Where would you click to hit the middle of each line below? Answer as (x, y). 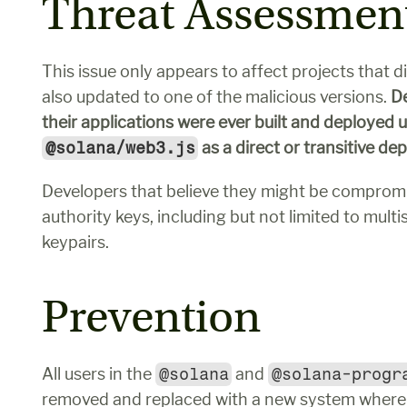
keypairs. (75, 242)
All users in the (99, 374)
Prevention (151, 318)
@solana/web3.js (120, 148)
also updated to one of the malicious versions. (216, 97)
